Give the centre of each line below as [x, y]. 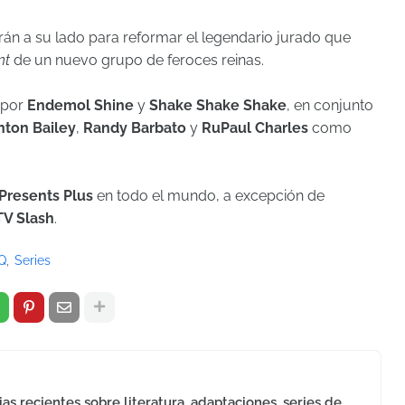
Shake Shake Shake [218, 105]
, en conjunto [330, 105]
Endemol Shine [79, 105]
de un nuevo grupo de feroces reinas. [137, 60]
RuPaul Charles [255, 127]
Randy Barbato [137, 127]
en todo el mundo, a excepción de [211, 195]
